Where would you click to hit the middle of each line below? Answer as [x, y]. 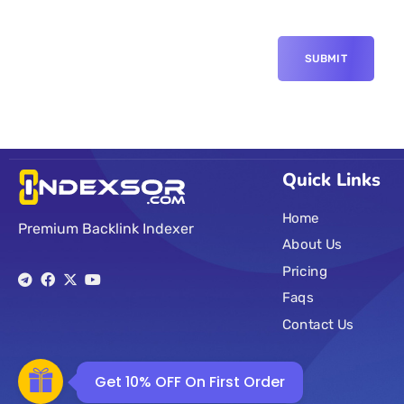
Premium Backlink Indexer [106, 229]
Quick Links [331, 180]
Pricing [304, 271]
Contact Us [317, 324]
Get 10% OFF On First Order [190, 382]
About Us [312, 245]
